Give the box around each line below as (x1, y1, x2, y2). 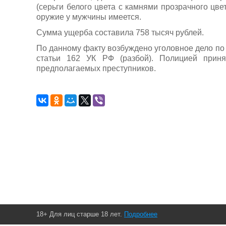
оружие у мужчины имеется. (36, 12, 141, 21)
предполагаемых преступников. (36, 64, 156, 73)
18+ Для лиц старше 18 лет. (36, 210, 124, 218)
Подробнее (124, 210, 157, 218)
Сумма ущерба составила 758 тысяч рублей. (36, 28, 204, 37)
